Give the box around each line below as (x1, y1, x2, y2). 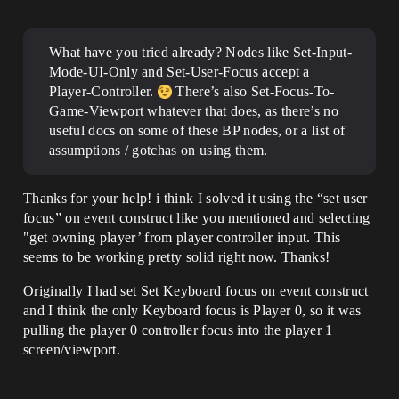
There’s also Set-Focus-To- (172, 84, 335, 99)
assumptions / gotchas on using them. (49, 142, 268, 158)
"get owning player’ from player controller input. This (23, 230, 341, 245)
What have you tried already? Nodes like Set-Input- (49, 45, 353, 60)
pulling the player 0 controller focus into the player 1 (23, 322, 333, 338)
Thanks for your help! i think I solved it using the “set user (23, 191, 368, 206)
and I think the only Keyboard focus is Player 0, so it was (23, 303, 362, 318)
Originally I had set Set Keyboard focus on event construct (23, 283, 369, 298)
